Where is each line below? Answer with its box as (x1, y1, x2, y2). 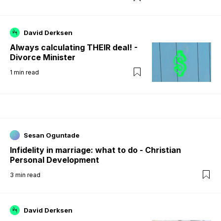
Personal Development (10, 154, 99, 165)
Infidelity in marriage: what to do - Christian (10, 145, 181, 155)
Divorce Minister (10, 52, 75, 62)
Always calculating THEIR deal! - (10, 42, 138, 52)
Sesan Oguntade (24, 131, 79, 139)
